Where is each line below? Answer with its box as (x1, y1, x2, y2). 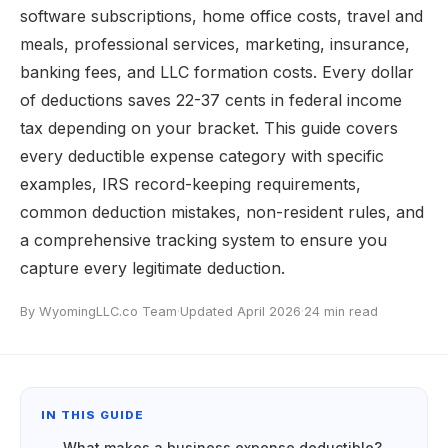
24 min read (304, 304, 378, 319)
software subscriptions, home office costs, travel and (20, 6, 423, 26)
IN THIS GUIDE (41, 408, 145, 422)
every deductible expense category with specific (20, 146, 384, 166)
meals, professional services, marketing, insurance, (20, 34, 410, 54)
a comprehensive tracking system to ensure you (20, 230, 387, 250)
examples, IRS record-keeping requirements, (20, 174, 361, 194)
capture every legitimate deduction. (20, 258, 285, 278)
